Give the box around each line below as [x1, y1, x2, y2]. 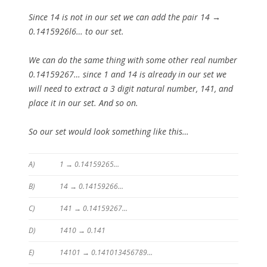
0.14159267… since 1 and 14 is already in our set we [29, 69, 226, 80]
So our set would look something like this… [29, 126, 189, 138]
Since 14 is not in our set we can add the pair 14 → [29, 11, 221, 23]
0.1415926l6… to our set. [29, 26, 124, 38]
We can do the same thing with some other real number [29, 54, 237, 66]
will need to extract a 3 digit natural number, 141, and [29, 83, 233, 95]
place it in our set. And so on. [29, 97, 138, 109]
